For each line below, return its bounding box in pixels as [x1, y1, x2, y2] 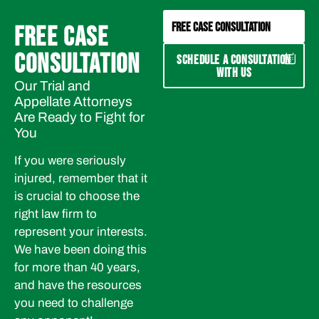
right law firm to [14, 206, 97, 221]
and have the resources [14, 278, 142, 292]
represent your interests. [14, 224, 147, 239]
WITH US [216, 66, 252, 81]
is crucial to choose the [14, 189, 140, 203]
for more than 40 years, [14, 260, 140, 274]
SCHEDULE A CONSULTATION [177, 53, 291, 68]
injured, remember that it [14, 171, 147, 185]
